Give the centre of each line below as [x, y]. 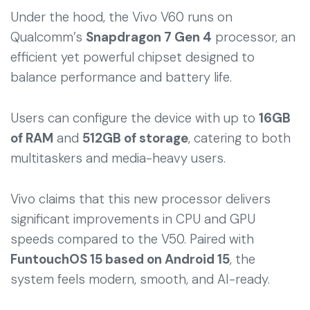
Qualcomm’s [48, 37]
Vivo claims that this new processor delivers [140, 199]
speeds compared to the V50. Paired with [132, 239]
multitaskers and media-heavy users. [118, 158]
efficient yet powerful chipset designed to [133, 57]
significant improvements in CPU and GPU [133, 219]
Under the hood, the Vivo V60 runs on [121, 17]
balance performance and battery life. [121, 77]
